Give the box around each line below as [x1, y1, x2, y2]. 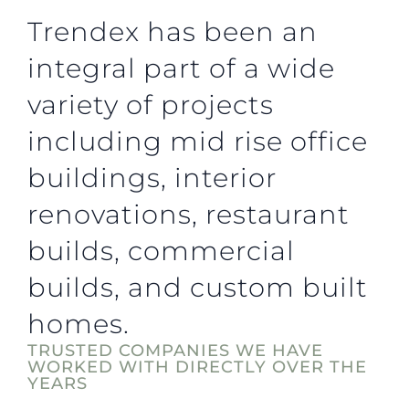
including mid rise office [27, 124, 368, 157]
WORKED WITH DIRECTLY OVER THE [27, 356, 367, 377]
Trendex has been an [27, 15, 318, 47]
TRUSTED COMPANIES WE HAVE [27, 340, 323, 361]
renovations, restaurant [27, 197, 350, 230]
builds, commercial [27, 234, 295, 267]
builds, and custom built [27, 270, 368, 303]
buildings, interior [27, 161, 277, 194]
